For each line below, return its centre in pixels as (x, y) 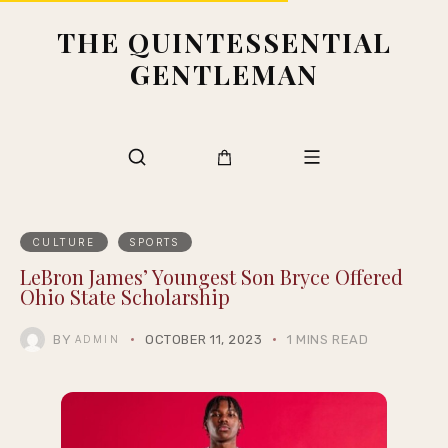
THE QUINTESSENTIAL (224, 42)
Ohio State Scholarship (125, 296)
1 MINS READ (328, 339)
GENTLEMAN (224, 74)
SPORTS (154, 241)
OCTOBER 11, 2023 (204, 339)
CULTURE (63, 241)
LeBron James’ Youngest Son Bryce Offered (211, 276)
